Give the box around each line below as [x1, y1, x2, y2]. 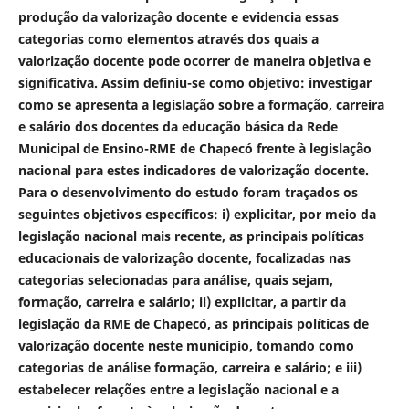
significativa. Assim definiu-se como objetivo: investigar [17, 73, 372, 91]
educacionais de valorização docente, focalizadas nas [17, 248, 351, 267]
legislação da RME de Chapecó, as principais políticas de [17, 314, 369, 332]
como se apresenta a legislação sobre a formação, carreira [17, 95, 384, 113]
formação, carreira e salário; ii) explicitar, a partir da [17, 292, 346, 310]
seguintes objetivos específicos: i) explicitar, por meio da [17, 204, 376, 223]
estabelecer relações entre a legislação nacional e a [17, 380, 339, 398]
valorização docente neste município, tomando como [17, 336, 354, 354]
